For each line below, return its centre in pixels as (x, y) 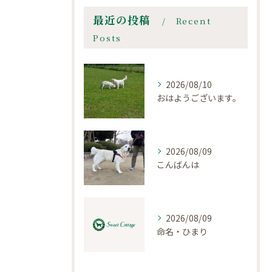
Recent (194, 21)
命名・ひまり (182, 232)
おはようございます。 (199, 98)
